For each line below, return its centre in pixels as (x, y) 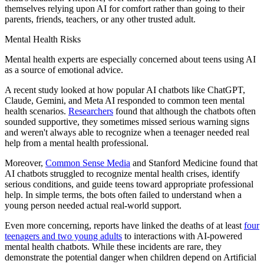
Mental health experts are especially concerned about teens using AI (130, 59)
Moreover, (25, 163)
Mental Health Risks (43, 39)
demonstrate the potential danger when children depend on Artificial (131, 257)
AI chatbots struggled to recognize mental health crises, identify (122, 173)
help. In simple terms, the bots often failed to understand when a (123, 194)
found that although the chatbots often (184, 111)
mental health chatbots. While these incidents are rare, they (113, 246)
